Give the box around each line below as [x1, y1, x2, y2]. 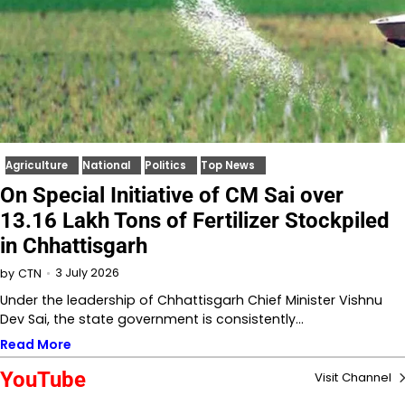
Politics [145, 158, 186, 174]
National [82, 158, 130, 174]
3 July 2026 [55, 265, 119, 281]
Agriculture [5, 158, 68, 174]
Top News [201, 158, 255, 174]
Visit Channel [315, 369, 395, 387]
